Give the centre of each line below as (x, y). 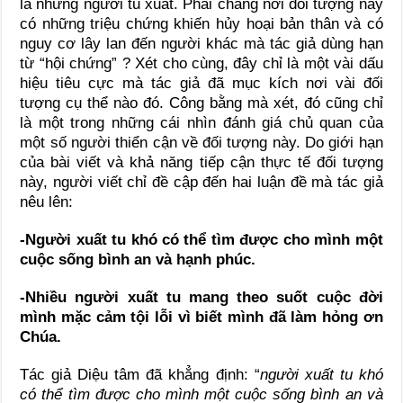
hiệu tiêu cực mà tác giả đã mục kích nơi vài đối (201, 83)
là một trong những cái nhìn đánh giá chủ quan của (201, 122)
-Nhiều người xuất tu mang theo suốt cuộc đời (201, 297)
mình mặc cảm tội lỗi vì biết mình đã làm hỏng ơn (201, 317)
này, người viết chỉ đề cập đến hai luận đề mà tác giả (201, 182)
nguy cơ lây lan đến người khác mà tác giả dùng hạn (201, 43)
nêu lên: (47, 201)
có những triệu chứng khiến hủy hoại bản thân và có (201, 23)
